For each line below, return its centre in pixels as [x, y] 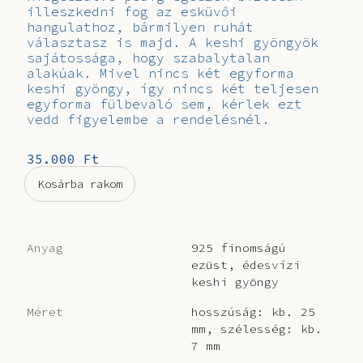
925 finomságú [239, 248]
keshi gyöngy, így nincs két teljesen [172, 89]
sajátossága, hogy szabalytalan [148, 58]
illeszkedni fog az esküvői [132, 12]
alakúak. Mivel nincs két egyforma [160, 73]
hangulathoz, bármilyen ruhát [140, 27]
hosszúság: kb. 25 [253, 312]
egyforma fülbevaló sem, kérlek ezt [164, 104]
